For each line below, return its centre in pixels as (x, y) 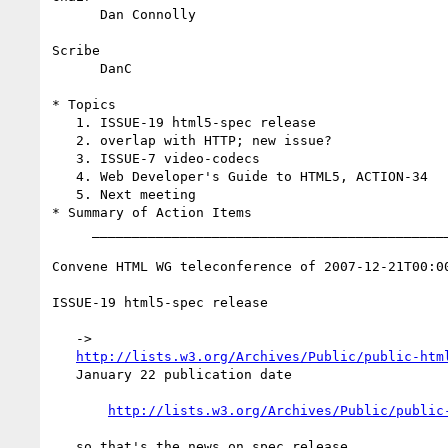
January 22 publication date (64, 374)
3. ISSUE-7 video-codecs (64, 158)
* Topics (84, 104)
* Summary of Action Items (152, 212)
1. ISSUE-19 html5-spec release (64, 122)
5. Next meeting (64, 194)
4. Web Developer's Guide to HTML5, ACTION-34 (64, 176)
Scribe (76, 50)
